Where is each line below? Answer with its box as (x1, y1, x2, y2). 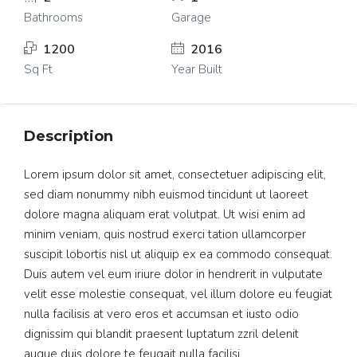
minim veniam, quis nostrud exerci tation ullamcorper (24, 226, 306, 242)
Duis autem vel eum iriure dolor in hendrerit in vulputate (24, 266, 323, 282)
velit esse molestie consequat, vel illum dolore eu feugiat (24, 286, 332, 302)
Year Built (171, 61, 222, 77)
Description (24, 127, 113, 145)
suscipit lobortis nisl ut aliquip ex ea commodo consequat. (24, 246, 332, 262)
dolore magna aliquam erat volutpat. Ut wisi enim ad (24, 206, 305, 222)
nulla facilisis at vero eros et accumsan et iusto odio (24, 306, 299, 322)
